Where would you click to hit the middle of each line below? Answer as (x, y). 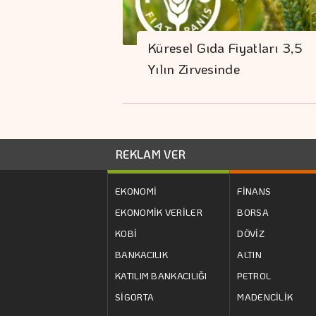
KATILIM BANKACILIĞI (161, 275)
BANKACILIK (141, 254)
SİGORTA (135, 296)
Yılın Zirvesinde (194, 69)
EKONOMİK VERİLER (159, 212)
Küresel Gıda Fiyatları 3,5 (225, 48)
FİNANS (254, 190)
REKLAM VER (151, 154)
